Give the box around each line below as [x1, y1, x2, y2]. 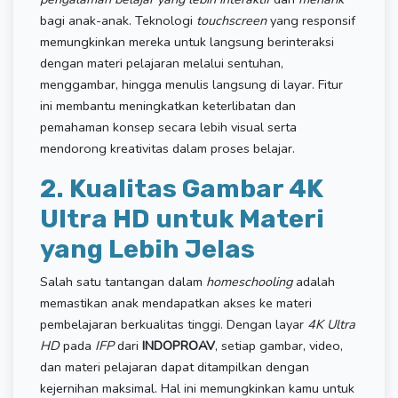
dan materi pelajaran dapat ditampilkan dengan [40, 357, 309, 376]
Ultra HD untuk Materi [40, 203, 324, 234]
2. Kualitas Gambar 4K [40, 172, 323, 203]
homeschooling [206, 272, 296, 291]
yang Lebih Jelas [40, 233, 255, 264]
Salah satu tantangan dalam [40, 272, 206, 291]
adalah [296, 272, 335, 291]
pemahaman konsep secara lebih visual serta [40, 117, 297, 136]
